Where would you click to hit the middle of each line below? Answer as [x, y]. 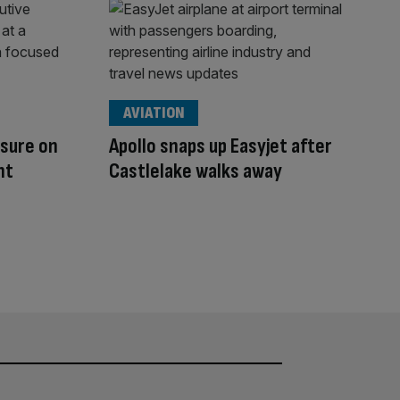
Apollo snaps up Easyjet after [221, 146]
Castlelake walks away [196, 171]
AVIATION [154, 113]
